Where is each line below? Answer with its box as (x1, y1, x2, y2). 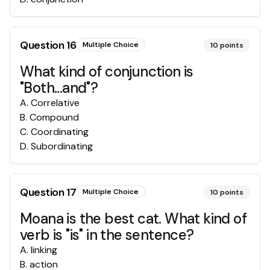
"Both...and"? (20, 78, 98, 97)
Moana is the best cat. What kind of (20, 209, 246, 228)
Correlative (31, 96, 80, 109)
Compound (30, 111, 79, 124)
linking (31, 243, 57, 256)
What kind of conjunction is (20, 62, 193, 81)
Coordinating (31, 125, 89, 138)
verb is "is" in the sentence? (20, 225, 194, 244)
